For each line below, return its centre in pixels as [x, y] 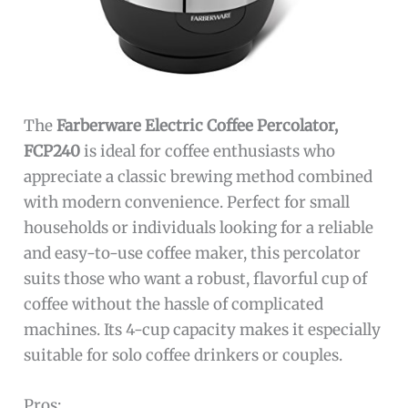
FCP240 [52, 152]
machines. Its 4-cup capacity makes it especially [203, 330]
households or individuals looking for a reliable [199, 228]
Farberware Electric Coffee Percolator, [198, 126]
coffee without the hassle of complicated [174, 305]
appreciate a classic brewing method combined [199, 177]
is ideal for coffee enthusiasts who [208, 152]
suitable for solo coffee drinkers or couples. [184, 356]
